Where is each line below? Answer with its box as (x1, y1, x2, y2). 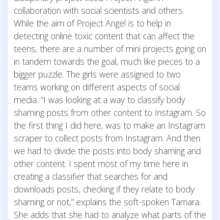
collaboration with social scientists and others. (14, 4, 187, 16)
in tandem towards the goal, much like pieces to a (14, 55, 200, 67)
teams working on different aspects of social (14, 81, 180, 93)
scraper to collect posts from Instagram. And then (14, 132, 200, 144)
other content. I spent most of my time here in (14, 157, 188, 169)
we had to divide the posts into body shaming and (14, 144, 201, 157)
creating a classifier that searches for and (14, 170, 167, 182)
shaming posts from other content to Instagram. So (14, 106, 206, 118)
